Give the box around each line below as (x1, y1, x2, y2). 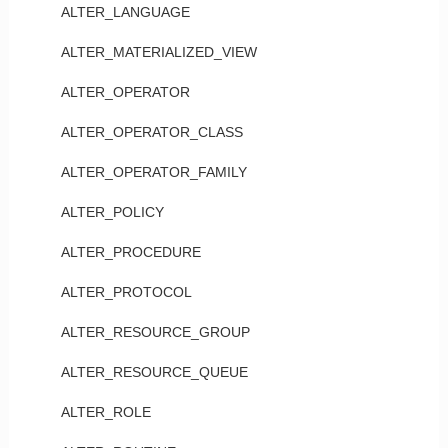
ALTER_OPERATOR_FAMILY (60, 164, 247, 180)
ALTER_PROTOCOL (60, 284, 192, 300)
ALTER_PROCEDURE (60, 244, 201, 260)
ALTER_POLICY (60, 204, 164, 220)
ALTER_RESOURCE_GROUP (60, 324, 250, 340)
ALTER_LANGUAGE (60, 4, 190, 20)
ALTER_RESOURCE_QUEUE (60, 364, 248, 380)
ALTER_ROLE (60, 404, 151, 420)
